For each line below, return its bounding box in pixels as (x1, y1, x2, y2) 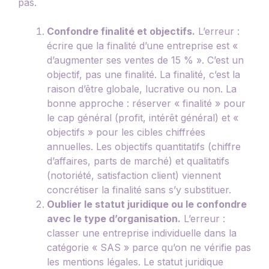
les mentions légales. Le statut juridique (47, 255, 223, 268)
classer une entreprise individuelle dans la (47, 226, 237, 239)
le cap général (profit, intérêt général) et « (47, 111, 238, 124)
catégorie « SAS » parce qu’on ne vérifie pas (47, 241, 251, 253)
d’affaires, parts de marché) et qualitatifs (47, 154, 229, 167)
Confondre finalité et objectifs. (47, 25, 195, 37)
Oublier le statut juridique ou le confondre (47, 198, 247, 210)
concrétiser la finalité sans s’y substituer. (47, 183, 231, 196)
